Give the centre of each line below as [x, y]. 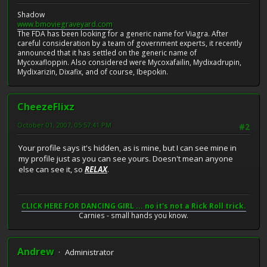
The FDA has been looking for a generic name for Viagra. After [123, 34]
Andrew [36, 252]
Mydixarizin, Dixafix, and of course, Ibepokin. [93, 72]
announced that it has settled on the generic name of [107, 53]
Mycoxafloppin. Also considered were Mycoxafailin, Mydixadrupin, [129, 63]
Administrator [89, 252]
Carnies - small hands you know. [133, 216]
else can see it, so [52, 169]
